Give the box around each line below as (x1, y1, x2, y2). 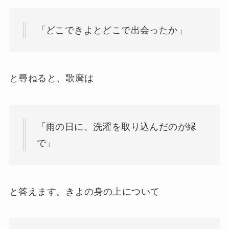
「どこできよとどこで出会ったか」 (36, 25, 188, 35)
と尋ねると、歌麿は (9, 73, 94, 84)
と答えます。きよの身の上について (9, 186, 160, 197)
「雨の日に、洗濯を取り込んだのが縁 (36, 122, 197, 132)
